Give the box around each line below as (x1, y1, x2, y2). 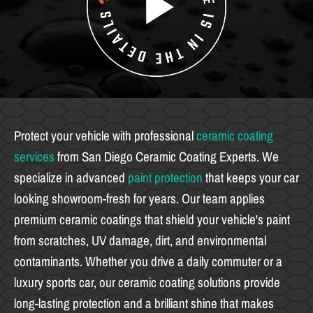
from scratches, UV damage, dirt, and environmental (14, 233, 266, 248)
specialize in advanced (14, 170, 128, 185)
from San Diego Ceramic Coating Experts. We (54, 149, 279, 164)
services (14, 149, 54, 164)
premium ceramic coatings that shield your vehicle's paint (14, 212, 290, 227)
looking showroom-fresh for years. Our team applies (14, 191, 265, 206)
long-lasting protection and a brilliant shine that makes (14, 296, 274, 311)
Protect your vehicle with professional (14, 128, 196, 143)
